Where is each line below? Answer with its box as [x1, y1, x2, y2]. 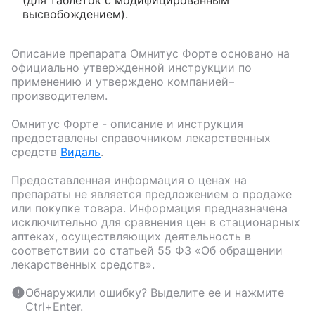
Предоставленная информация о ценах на [11, 172, 247, 187]
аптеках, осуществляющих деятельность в [11, 229, 251, 243]
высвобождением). [22, 6, 128, 21]
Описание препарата [11, 46, 130, 60]
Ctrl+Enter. [25, 299, 83, 314]
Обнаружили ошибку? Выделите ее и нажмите [25, 285, 284, 300]
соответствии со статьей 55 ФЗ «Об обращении [11, 243, 283, 257]
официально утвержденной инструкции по [11, 60, 252, 75]
